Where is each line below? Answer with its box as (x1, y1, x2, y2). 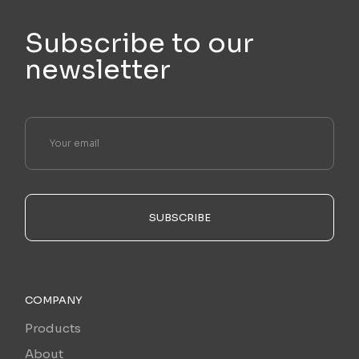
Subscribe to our (25, 26, 255, 61)
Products (25, 321, 82, 337)
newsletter (25, 53, 171, 87)
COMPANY (25, 293, 83, 308)
